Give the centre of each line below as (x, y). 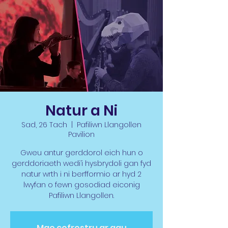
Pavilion (81, 134)
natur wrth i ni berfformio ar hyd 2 (81, 174)
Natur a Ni (81, 111)
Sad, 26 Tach (44, 125)
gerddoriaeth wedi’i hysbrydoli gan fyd (81, 163)
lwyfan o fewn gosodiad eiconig (81, 185)
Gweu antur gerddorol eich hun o (81, 153)
